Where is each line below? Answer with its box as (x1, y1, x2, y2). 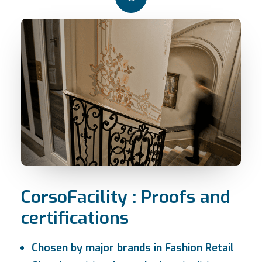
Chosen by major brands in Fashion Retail (32, 241, 234, 255)
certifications (21, 206, 129, 230)
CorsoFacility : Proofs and (21, 185, 230, 209)
